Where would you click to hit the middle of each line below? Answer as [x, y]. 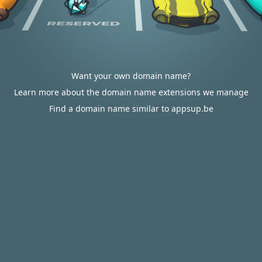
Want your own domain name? [131, 76]
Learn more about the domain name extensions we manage [131, 92]
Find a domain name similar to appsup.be [131, 108]
